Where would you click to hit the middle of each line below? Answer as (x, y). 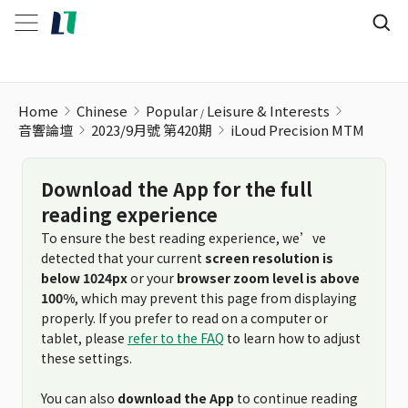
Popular (172, 111)
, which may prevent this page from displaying (216, 298)
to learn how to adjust (292, 338)
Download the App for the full (177, 189)
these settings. (87, 358)
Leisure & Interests (268, 111)
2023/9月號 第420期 (152, 130)
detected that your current (123, 258)
